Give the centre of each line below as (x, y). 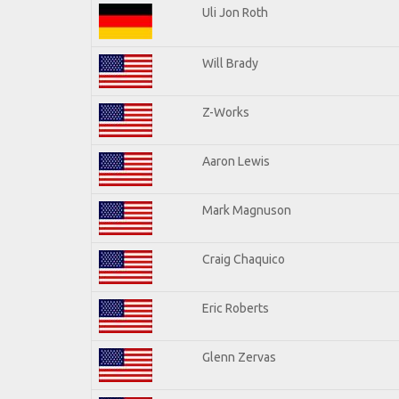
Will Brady (230, 63)
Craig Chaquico (244, 259)
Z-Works (226, 112)
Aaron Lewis (236, 161)
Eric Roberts (236, 308)
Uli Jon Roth (235, 12)
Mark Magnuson (247, 210)
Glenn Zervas (239, 357)
